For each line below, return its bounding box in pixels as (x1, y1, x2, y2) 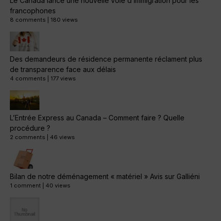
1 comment (10, 182, 41, 189)
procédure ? (10, 124, 50, 133)
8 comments (10, 16, 46, 24)
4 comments (10, 75, 46, 82)
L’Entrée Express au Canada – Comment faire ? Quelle (10, 113, 184, 122)
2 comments (10, 134, 45, 141)
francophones (10, 6, 56, 15)
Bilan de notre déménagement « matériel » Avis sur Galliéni (10, 172, 200, 181)
